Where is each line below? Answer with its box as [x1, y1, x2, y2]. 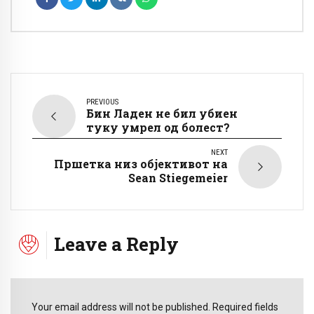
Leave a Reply [54, 231, 179, 257]
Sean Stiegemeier [128, 170, 228, 186]
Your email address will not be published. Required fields [32, 301, 278, 313]
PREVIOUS [86, 97, 118, 107]
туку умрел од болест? [86, 120, 230, 135]
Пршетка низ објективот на [54, 156, 228, 172]
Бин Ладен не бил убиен [86, 106, 238, 121]
